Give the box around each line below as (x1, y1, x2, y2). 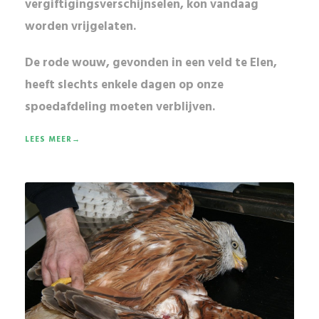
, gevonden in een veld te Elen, (106, 53, 277, 73)
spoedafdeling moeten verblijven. (25, 98, 215, 117)
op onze (176, 75, 224, 95)
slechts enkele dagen (55, 75, 176, 95)
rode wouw (43, 53, 106, 73)
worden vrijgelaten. (25, 17, 136, 37)
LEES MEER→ (25, 133, 80, 147)
